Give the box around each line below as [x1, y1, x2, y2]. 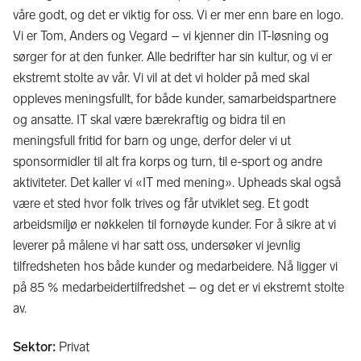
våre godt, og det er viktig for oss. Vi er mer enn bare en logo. [13, 6, 343, 23]
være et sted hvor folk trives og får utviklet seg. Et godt [13, 195, 309, 211]
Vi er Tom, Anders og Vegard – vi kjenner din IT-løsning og [13, 27, 329, 44]
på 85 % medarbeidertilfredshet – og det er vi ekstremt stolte [13, 279, 344, 295]
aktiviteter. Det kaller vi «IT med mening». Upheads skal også [13, 174, 341, 190]
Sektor [13, 338, 52, 355]
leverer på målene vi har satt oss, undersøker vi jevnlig [13, 237, 301, 253]
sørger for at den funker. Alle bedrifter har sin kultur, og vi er [13, 48, 332, 64]
